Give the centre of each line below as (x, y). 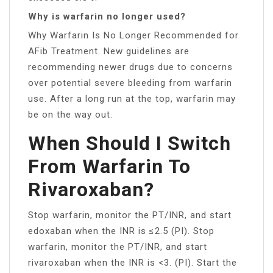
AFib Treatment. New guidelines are (109, 51)
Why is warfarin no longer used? (107, 16)
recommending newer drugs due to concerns (130, 67)
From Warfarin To (109, 166)
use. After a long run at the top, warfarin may (132, 98)
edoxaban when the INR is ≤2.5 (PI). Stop (121, 231)
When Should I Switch (129, 143)
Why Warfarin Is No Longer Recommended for (133, 35)
